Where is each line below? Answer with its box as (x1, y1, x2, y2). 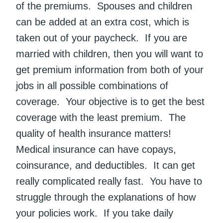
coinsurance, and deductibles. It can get (16, 160, 195, 171)
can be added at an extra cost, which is (16, 16, 189, 28)
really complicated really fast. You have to (16, 176, 202, 187)
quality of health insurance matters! (16, 128, 174, 139)
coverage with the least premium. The (16, 112, 186, 123)
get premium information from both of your (16, 64, 204, 76)
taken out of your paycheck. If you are (16, 32, 187, 44)
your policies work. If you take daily (16, 208, 173, 219)
